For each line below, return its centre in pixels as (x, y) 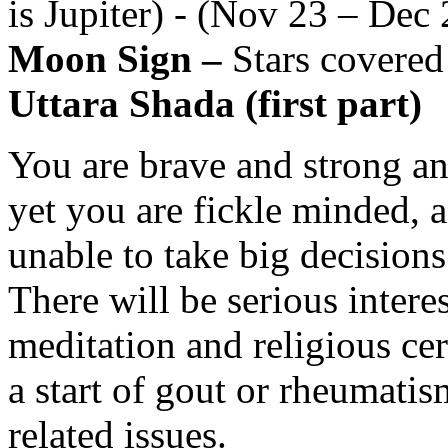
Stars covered (338, 58)
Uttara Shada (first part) (215, 103)
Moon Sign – (120, 58)
